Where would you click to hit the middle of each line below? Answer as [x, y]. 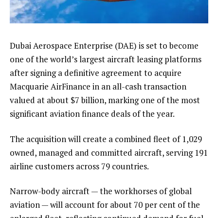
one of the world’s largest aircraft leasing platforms [106, 59]
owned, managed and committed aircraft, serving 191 [109, 152]
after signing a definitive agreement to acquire [96, 73]
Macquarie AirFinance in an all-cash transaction [98, 86]
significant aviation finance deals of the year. [92, 113]
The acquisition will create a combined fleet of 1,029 [106, 139]
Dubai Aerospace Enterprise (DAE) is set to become [104, 45]
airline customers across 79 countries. [81, 166]
